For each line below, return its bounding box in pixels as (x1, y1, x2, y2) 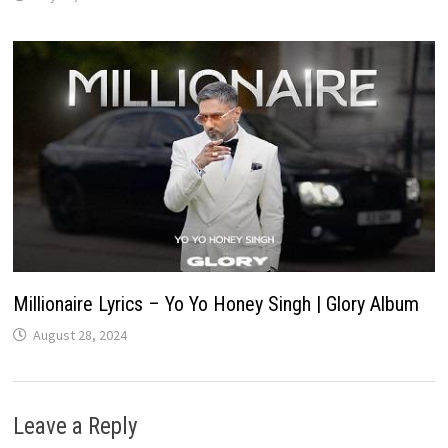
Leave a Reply (12, 412, 138, 440)
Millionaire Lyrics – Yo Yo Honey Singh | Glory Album (12, 291, 419, 316)
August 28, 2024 (32, 325, 127, 344)
